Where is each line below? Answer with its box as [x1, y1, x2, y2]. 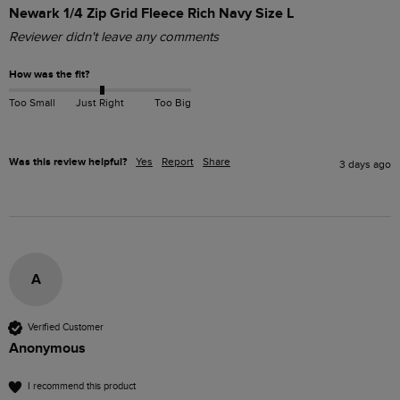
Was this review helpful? [9, 154, 127, 169]
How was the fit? [9, 67, 89, 81]
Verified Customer [28, 321, 104, 334]
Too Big [154, 96, 191, 109]
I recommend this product [28, 380, 136, 393]
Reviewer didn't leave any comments [9, 29, 219, 45]
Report [162, 154, 194, 168]
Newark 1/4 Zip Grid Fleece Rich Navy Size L [9, 4, 294, 22]
